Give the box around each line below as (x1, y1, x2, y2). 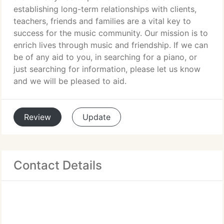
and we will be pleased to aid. (13, 76, 126, 86)
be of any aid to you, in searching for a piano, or (13, 52, 197, 62)
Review (24, 112, 51, 122)
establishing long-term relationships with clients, (13, 4, 196, 14)
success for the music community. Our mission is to (13, 28, 208, 38)
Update (82, 112, 110, 122)
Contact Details (13, 158, 102, 172)
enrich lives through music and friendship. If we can (13, 40, 208, 50)
